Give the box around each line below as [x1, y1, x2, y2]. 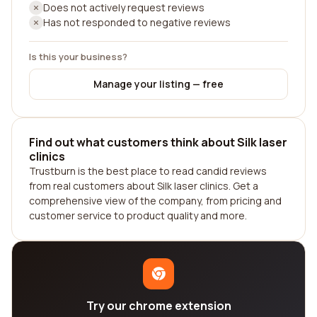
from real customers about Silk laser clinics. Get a [29, 179, 258, 192]
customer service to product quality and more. [29, 209, 247, 222]
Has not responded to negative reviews [43, 16, 231, 29]
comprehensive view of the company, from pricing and [29, 194, 282, 207]
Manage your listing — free [93, 77, 224, 91]
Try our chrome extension [86, 298, 231, 313]
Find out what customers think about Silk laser [29, 134, 287, 150]
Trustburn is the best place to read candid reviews [29, 164, 267, 178]
